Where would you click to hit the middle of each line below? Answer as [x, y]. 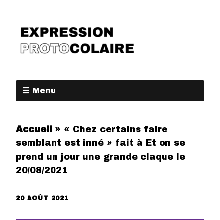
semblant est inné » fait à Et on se [100, 143]
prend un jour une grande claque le [100, 157]
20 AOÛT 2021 [42, 198]
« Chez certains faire [116, 129]
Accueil [34, 129]
